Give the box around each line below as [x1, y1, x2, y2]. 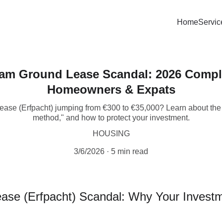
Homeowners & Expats [47, 83, 175, 96]
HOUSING [92, 129, 130, 138]
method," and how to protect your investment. [32, 113, 190, 122]
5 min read [111, 147, 148, 156]
